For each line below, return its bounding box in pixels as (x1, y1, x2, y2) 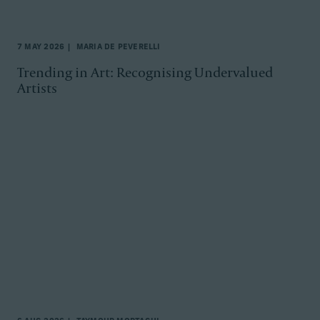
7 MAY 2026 (17, 44, 65, 52)
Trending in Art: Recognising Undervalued (17, 63, 273, 82)
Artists (17, 79, 57, 98)
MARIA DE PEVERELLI (74, 44, 161, 52)
